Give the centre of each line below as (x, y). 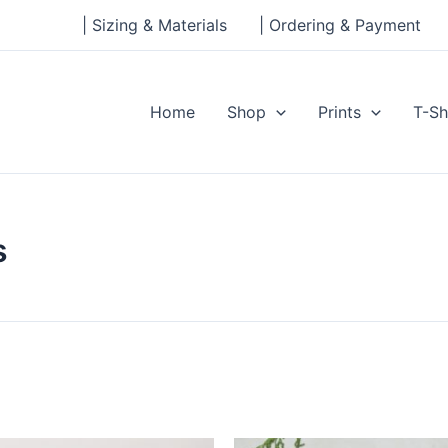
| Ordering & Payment (340, 25)
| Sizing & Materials (154, 25)
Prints (340, 112)
